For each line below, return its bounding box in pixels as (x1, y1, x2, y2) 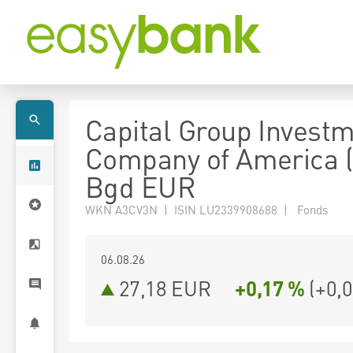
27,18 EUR (118, 275, 211, 301)
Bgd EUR (85, 169, 196, 205)
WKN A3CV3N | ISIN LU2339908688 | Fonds (85, 202, 328, 217)
